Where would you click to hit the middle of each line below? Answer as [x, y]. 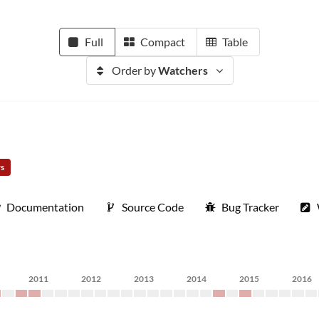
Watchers [183, 70]
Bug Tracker [250, 207]
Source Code [153, 207]
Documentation [45, 207]
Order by [135, 70]
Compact [163, 42]
